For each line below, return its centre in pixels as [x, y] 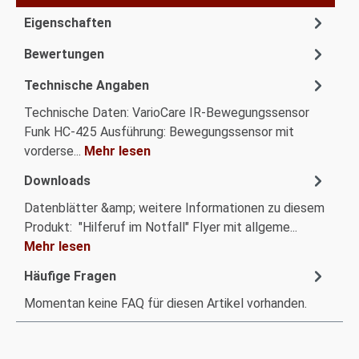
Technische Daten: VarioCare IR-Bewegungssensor [167, 113]
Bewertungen [64, 54]
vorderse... [54, 151]
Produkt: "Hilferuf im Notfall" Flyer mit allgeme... [161, 227]
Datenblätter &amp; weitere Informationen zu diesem [174, 208]
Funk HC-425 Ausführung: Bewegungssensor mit [159, 132]
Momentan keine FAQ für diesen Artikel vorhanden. [165, 303]
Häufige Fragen [70, 276]
